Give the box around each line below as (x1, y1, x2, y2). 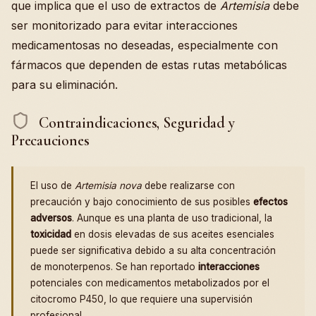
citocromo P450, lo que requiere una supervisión (30, 293, 253, 305)
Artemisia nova (75, 180, 142, 192)
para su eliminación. (11, 77, 118, 92)
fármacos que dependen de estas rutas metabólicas (11, 57, 287, 72)
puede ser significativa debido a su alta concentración (30, 245, 276, 257)
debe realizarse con (142, 180, 235, 192)
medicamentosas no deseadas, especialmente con (11, 37, 278, 52)
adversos (30, 212, 72, 224)
